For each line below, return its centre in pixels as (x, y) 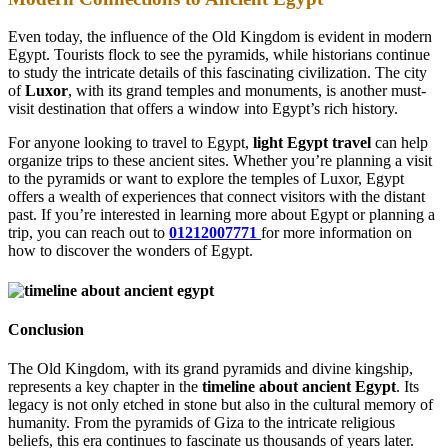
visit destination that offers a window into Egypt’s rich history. (203, 109)
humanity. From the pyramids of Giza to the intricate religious (201, 423)
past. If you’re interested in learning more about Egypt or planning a (221, 215)
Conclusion (46, 329)
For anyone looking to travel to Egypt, (130, 143)
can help (399, 143)
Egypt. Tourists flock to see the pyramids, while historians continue (219, 55)
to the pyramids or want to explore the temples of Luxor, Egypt (206, 179)
